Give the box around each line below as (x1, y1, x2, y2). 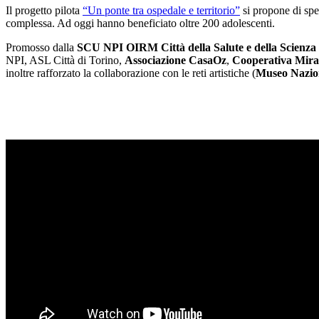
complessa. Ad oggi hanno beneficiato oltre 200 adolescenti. (6, 16, 275, 29)
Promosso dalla (6, 41, 77, 53)
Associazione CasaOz (125, 53, 226, 66)
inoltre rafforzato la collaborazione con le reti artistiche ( (6, 66, 256, 79)
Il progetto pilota (6, 4, 83, 16)
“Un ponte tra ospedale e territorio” (83, 4, 240, 16)
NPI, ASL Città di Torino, (6, 53, 125, 66)
